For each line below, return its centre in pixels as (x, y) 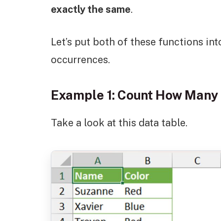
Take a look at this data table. (119, 123)
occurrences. (80, 60)
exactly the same (91, 9)
